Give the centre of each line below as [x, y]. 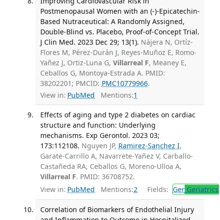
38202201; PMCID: [71, 83]
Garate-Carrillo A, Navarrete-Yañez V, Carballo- [116, 156]
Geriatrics [201, 189]
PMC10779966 [124, 83]
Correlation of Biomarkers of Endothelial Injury [117, 209]
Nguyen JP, [100, 146]
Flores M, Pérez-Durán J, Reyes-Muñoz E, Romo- [118, 52]
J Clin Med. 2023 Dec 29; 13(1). [89, 42]
